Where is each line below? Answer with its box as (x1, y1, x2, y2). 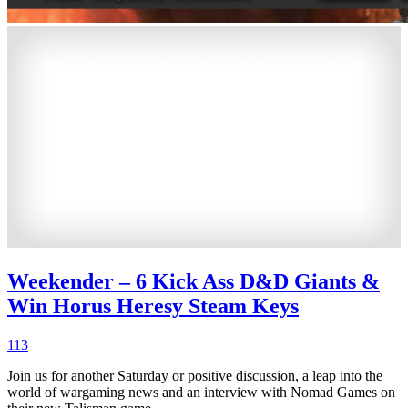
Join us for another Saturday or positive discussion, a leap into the (7, 367, 382, 383)
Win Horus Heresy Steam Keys (7, 293, 299, 318)
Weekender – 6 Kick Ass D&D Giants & (7, 269, 380, 293)
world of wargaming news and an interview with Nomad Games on (7, 383, 395, 400)
